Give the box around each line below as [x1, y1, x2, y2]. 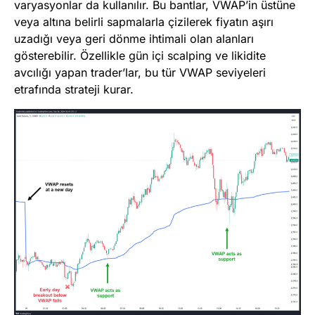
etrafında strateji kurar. [14, 82, 134, 97]
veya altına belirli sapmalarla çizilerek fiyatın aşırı [14, 15, 274, 30]
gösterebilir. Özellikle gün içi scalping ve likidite [14, 49, 266, 63]
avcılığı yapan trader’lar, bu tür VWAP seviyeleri [14, 65, 266, 80]
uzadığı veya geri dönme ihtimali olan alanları [14, 32, 254, 46]
